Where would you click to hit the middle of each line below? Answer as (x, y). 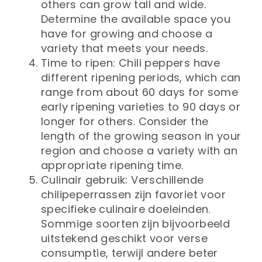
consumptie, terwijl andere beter (130, 253)
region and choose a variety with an (139, 150)
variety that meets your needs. (124, 48)
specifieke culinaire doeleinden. (126, 209)
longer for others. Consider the (125, 121)
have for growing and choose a (127, 33)
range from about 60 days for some (140, 92)
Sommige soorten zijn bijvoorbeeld (136, 223)
